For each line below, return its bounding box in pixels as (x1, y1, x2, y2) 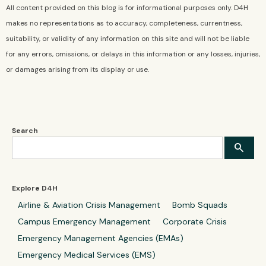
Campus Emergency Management (18, 216, 151, 227)
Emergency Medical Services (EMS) (18, 249, 156, 260)
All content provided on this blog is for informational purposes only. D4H (6, 2, 248, 12)
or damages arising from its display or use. (6, 64, 149, 74)
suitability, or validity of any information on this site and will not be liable (6, 33, 249, 43)
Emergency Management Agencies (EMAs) (18, 232, 183, 243)
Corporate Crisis (163, 216, 227, 227)
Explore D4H (12, 183, 58, 193)
